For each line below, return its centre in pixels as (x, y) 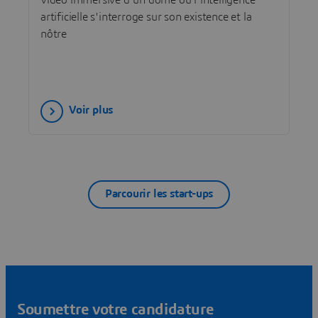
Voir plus (91, 110)
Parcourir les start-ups (159, 194)
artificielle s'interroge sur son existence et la (146, 17)
